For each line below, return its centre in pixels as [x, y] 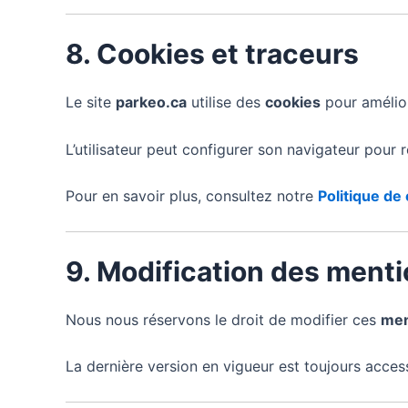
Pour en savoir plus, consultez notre [192, 196]
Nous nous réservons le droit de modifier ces [223, 319]
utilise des [226, 102]
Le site [91, 102]
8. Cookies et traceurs [212, 54]
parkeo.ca [151, 102]
